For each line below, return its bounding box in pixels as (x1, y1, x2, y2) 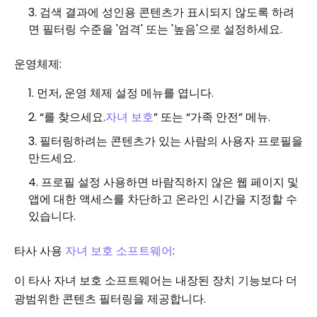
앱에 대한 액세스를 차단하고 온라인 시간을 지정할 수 (28, 191, 297, 207)
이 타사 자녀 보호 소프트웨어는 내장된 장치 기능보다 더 (14, 272, 297, 289)
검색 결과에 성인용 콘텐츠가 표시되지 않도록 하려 (40, 4, 294, 21)
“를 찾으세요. (40, 109, 105, 125)
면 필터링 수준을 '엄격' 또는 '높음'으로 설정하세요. (28, 21, 282, 38)
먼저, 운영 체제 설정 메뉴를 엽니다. (37, 85, 214, 101)
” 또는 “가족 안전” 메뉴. (154, 109, 270, 125)
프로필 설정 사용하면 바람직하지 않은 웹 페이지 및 (41, 174, 299, 190)
